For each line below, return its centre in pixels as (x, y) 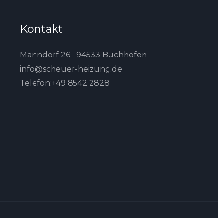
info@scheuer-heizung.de (71, 69)
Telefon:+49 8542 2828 (64, 83)
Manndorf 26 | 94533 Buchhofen (83, 54)
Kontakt (41, 29)
